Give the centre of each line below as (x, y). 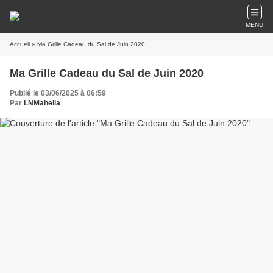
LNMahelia (42, 103)
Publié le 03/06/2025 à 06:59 (58, 93)
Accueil (20, 44)
